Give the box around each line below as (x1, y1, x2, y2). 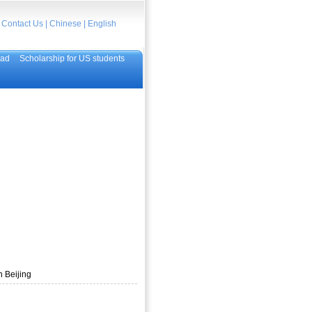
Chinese (49, 19, 81, 29)
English (87, 19, 116, 29)
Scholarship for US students (19, 54, 125, 63)
